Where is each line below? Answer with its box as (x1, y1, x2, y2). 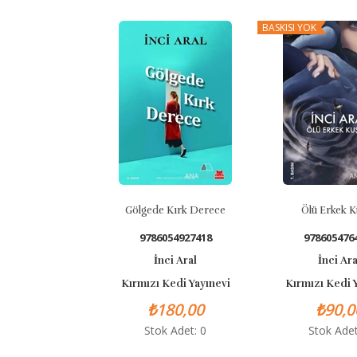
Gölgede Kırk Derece (88, 204, 190, 217)
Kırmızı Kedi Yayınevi (84, 277, 194, 290)
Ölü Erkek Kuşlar (265, 204, 343, 217)
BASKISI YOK (226, 21, 280, 34)
